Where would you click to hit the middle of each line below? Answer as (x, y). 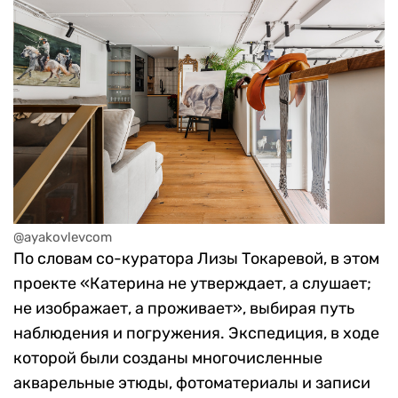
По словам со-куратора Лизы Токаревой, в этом (196, 259)
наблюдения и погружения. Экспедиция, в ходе (196, 334)
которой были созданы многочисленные (168, 358)
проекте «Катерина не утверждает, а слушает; (192, 284)
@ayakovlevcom (63, 238)
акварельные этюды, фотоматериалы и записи (192, 383)
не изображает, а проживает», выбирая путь (184, 309)
